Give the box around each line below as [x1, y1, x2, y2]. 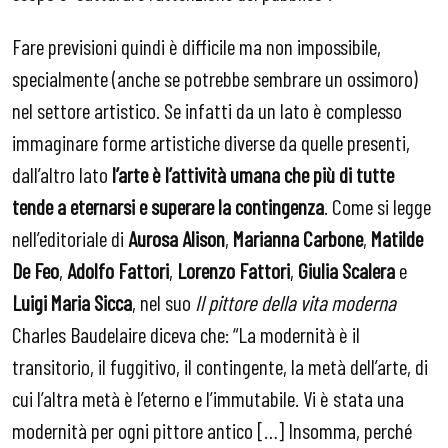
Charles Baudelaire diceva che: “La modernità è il [12, 320, 360, 347]
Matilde [371, 224, 423, 251]
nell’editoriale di [12, 224, 128, 251]
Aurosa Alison [128, 224, 225, 251]
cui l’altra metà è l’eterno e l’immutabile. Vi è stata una [12, 384, 404, 411]
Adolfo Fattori [67, 256, 169, 283]
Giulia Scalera [298, 256, 395, 283]
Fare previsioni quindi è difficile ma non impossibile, [12, 32, 381, 59]
